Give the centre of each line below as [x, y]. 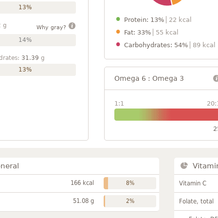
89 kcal [204, 45]
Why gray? [52, 27]
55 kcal [167, 32]
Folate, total [197, 201]
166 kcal [82, 182]
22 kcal [180, 19]
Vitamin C [193, 183]
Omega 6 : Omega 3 [149, 78]
